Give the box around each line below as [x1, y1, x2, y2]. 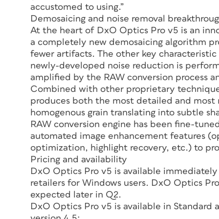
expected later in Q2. [30, 190, 121, 199]
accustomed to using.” [30, 2, 124, 12]
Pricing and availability [30, 154, 127, 164]
